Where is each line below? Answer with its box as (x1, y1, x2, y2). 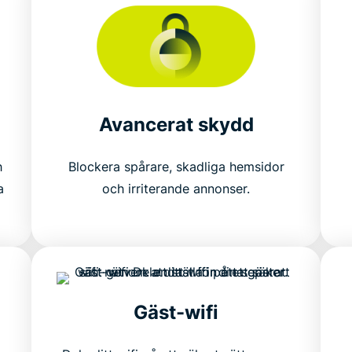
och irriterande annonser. (102, 180, 250, 196)
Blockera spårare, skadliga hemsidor (68, 158, 284, 174)
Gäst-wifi (134, 300, 218, 324)
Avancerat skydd (98, 112, 254, 136)
